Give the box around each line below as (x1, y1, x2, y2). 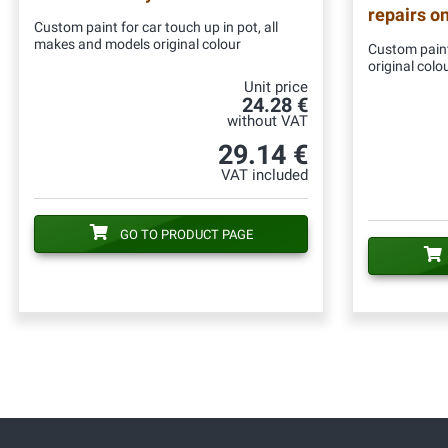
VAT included (221, 166, 308, 184)
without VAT (227, 112, 308, 130)
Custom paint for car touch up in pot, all (34, 18, 278, 36)
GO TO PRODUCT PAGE (119, 226, 253, 242)
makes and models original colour (34, 35, 241, 53)
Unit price (244, 78, 308, 96)
